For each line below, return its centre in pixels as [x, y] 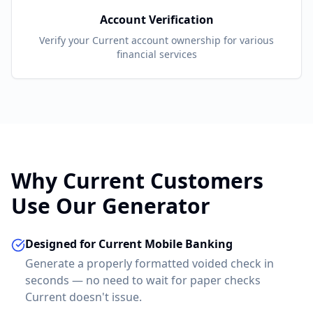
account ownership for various [201, 40]
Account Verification [156, 20]
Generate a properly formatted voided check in [150, 263]
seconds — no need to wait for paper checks [143, 280]
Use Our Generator [111, 206]
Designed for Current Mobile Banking [129, 244]
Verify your [66, 40]
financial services [156, 54]
